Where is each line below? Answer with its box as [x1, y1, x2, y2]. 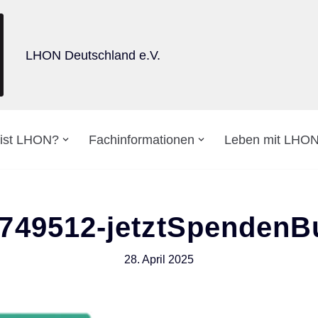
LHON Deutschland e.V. [26, 48, 160, 62]
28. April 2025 [124, 253, 194, 266]
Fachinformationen [88, 133, 194, 148]
